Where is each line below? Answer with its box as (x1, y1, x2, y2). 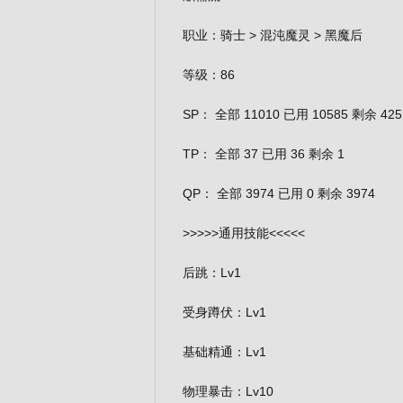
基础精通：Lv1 (183, 345, 266, 359)
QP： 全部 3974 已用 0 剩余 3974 (183, 186, 375, 201)
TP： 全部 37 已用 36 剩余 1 (183, 147, 345, 161)
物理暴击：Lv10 (183, 384, 273, 399)
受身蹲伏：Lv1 (183, 305, 266, 319)
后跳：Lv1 (183, 265, 241, 280)
